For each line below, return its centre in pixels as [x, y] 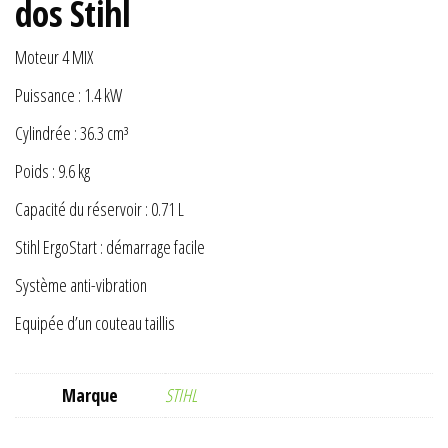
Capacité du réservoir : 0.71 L [99, 209]
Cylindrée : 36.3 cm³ [72, 133]
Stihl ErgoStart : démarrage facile [110, 247]
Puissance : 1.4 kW [68, 95]
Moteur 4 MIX [54, 57]
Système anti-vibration [81, 285]
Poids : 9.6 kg [52, 171]
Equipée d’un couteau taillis [95, 323]
